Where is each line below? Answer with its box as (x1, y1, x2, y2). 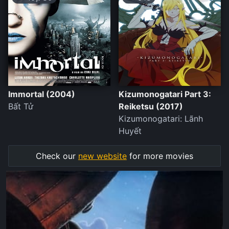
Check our (36, 151, 78, 162)
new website (78, 151, 127, 162)
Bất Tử (8, 101, 33, 112)
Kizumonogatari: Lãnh (119, 113, 203, 124)
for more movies (127, 151, 193, 162)
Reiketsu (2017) (119, 101, 183, 112)
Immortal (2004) (8, 89, 75, 100)
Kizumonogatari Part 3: (119, 89, 211, 100)
